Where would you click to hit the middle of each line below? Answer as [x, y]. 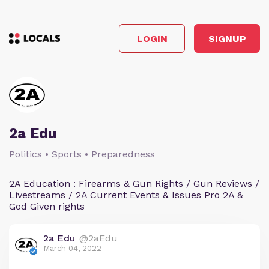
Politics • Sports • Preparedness [82, 154]
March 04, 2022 [72, 248]
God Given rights [47, 206]
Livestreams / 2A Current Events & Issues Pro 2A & [126, 195]
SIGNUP [227, 38]
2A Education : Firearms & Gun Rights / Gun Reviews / [134, 183]
